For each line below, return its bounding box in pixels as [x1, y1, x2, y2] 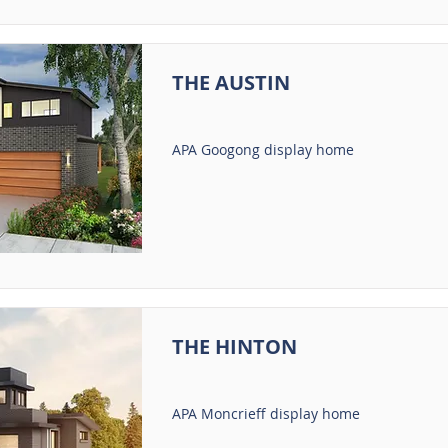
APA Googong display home [171, 140, 354, 159]
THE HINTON [171, 333, 297, 360]
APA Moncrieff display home [171, 404, 360, 423]
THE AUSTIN [171, 69, 290, 96]
